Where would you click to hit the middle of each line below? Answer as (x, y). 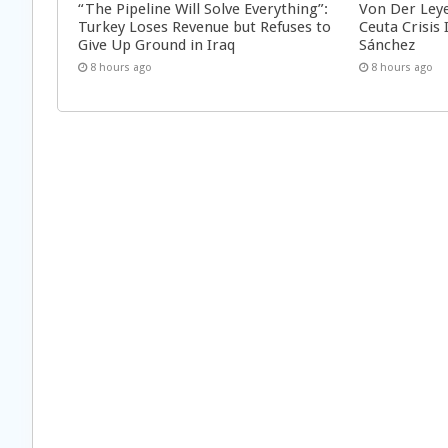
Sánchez (387, 44)
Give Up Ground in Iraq (156, 44)
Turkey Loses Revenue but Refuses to (204, 26)
